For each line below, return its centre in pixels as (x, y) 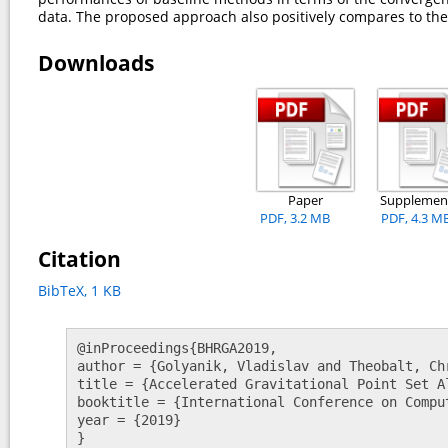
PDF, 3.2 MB (295, 217)
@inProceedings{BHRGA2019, (181, 347)
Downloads (96, 62)
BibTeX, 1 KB (79, 290)
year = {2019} (133, 419)
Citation (79, 258)
